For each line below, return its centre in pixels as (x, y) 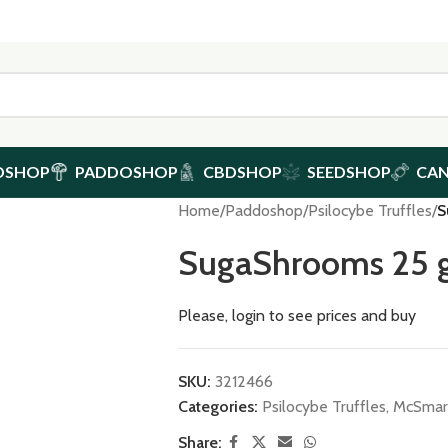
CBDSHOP (242, 171)
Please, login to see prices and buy (296, 315)
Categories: (217, 406)
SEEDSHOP (349, 171)
